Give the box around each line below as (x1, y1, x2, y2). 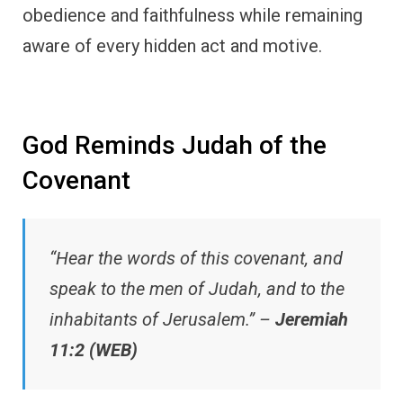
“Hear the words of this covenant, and (49, 246, 343, 269)
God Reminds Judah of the (22, 130, 327, 161)
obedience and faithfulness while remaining (22, 4, 363, 27)
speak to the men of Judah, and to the (49, 277, 345, 300)
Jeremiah (275, 308, 348, 330)
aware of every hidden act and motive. (22, 35, 322, 58)
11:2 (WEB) (49, 338, 138, 361)
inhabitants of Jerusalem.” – (49, 308, 275, 330)
